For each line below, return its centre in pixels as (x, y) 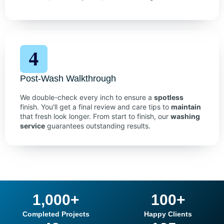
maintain (186, 107)
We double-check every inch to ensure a (87, 97)
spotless (169, 97)
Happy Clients (168, 214)
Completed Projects (56, 214)
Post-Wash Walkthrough (68, 79)
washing (185, 116)
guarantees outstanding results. (98, 126)
